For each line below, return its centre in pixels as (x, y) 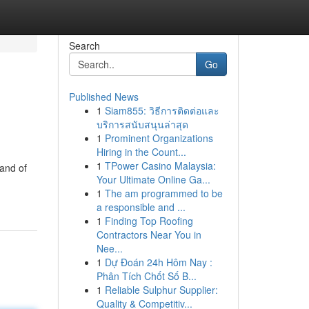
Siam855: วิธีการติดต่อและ (162, 110)
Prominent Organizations (159, 138)
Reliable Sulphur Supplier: (161, 290)
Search (84, 46)
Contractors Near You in (149, 235)
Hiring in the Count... (141, 152)
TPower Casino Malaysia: (160, 166)
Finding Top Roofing (149, 221)
